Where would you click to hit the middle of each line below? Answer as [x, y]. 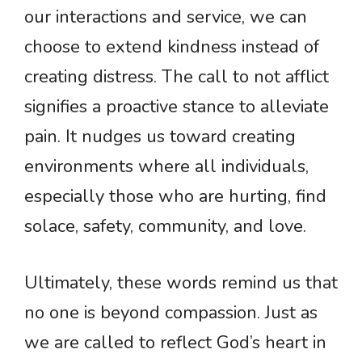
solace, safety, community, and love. [165, 227]
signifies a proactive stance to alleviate [177, 107]
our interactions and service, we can [166, 17]
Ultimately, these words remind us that [181, 283]
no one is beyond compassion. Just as [171, 313]
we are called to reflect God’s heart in [175, 343]
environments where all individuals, [166, 167]
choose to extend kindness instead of [172, 47]
